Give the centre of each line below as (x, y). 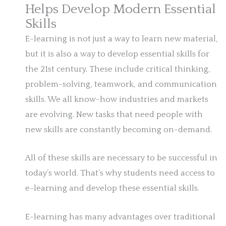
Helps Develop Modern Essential (121, 10)
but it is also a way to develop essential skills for (117, 54)
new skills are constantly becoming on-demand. (119, 130)
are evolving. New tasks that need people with (114, 115)
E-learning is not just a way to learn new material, (122, 39)
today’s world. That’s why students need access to (120, 173)
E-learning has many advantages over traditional (120, 217)
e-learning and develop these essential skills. (112, 188)
